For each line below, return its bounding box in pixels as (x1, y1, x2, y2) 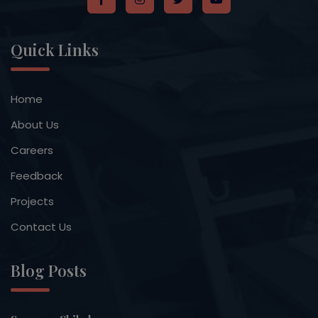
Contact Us (11, 219, 72, 235)
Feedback (11, 168, 62, 184)
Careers (11, 143, 53, 158)
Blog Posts (11, 260, 87, 282)
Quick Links (11, 39, 99, 61)
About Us (11, 117, 59, 133)
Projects (11, 194, 54, 209)
